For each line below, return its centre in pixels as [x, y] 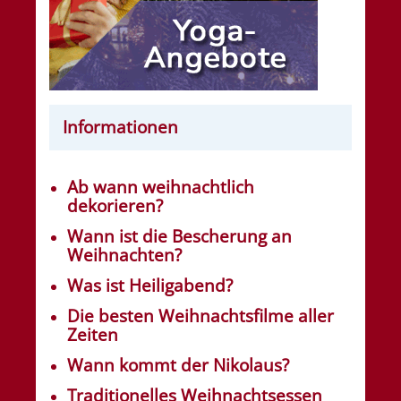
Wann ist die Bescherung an [179, 237]
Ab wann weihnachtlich [161, 188]
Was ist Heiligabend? [150, 286]
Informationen [120, 128]
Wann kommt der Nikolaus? [178, 366]
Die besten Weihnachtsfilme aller [200, 316]
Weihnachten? [124, 256]
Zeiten [93, 335]
